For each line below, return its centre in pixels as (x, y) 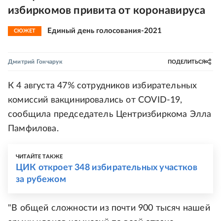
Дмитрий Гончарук (35, 62)
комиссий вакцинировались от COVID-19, (95, 100)
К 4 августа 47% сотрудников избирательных (103, 86)
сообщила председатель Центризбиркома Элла (110, 114)
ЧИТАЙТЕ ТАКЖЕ (39, 157)
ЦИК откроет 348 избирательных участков (107, 168)
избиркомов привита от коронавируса (107, 10)
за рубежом (41, 180)
